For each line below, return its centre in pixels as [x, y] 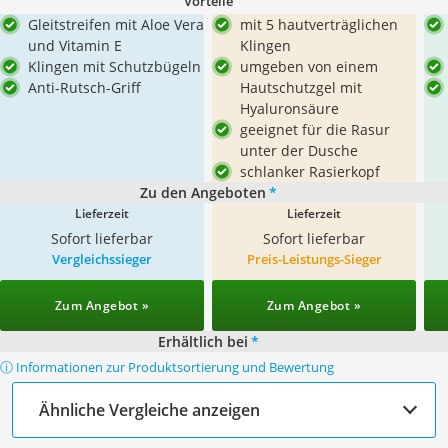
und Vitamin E [75, 45]
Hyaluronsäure [289, 108]
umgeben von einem [309, 66]
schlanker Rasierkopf [310, 171]
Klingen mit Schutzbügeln [114, 66]
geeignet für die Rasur [315, 129]
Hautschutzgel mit [301, 87]
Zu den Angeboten [202, 192]
